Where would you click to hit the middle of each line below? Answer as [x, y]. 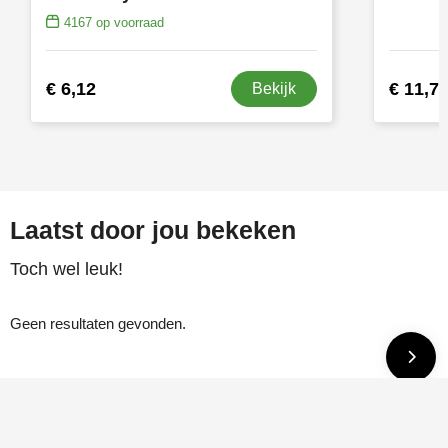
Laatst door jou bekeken [152, 230]
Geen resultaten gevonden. [97, 324]
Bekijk [273, 89]
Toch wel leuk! [66, 269]
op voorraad [127, 23]
